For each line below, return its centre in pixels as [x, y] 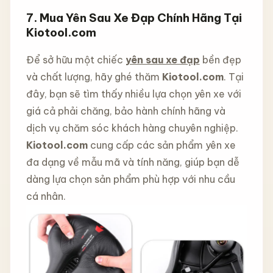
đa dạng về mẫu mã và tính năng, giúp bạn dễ [133, 162]
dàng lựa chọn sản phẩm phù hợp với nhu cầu [130, 179]
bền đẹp [220, 60]
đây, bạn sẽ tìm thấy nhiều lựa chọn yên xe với [133, 94]
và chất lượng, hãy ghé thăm [94, 77]
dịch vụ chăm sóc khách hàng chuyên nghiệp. [132, 128]
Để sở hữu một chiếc [76, 60]
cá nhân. [46, 197]
